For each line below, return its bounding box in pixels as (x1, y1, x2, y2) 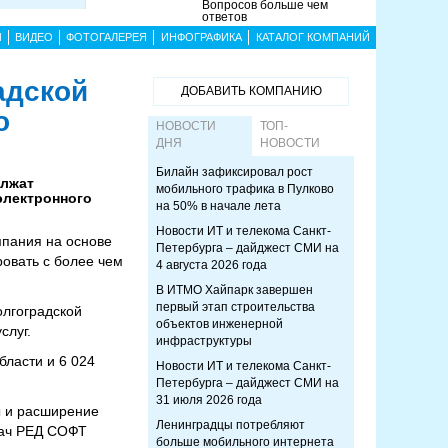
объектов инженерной (156, 317, 283, 331)
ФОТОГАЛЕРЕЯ (66, 31, 147, 43)
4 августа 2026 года (156, 258, 267, 272)
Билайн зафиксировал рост (156, 165, 313, 179)
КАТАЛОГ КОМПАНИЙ (255, 31, 370, 43)
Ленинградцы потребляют (156, 418, 305, 432)
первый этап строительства (156, 300, 315, 314)
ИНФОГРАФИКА (160, 31, 242, 43)
